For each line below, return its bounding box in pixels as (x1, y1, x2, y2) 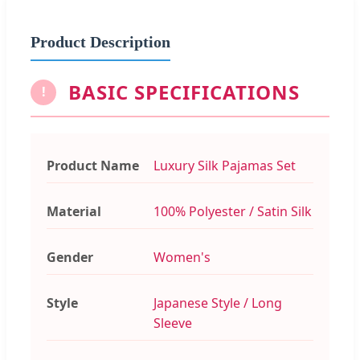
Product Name (47, 156, 139, 174)
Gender (47, 247, 93, 266)
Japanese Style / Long (153, 293, 282, 312)
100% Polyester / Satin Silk (153, 202, 312, 220)
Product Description (31, 32, 170, 51)
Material (47, 202, 101, 220)
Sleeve (153, 313, 192, 332)
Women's (153, 247, 211, 266)
